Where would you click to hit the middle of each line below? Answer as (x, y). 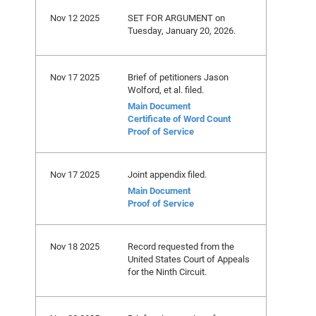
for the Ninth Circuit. (167, 272)
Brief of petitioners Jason (178, 77)
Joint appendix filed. (167, 174)
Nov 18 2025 (75, 246)
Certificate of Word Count (179, 119)
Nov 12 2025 (75, 18)
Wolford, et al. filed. (166, 90)
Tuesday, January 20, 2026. (182, 30)
